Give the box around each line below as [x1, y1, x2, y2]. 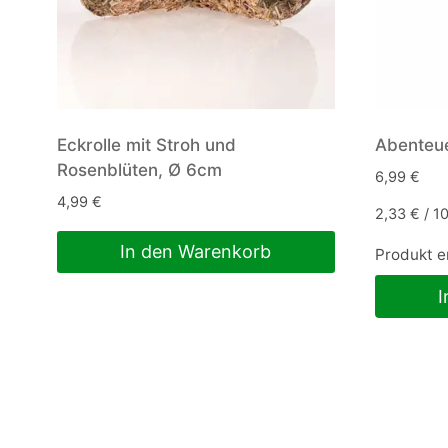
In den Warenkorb [120, 241, 272, 263]
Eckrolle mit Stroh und [57, 134, 236, 155]
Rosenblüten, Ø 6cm [57, 159, 222, 180]
